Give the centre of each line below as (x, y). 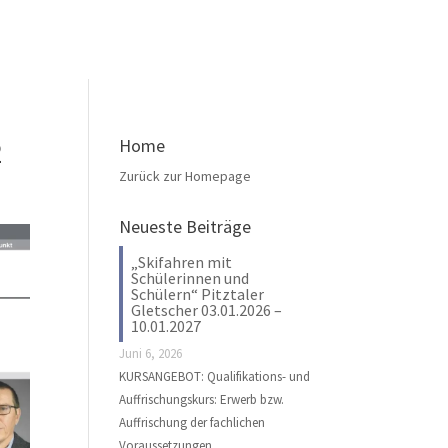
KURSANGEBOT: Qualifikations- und (215, 376)
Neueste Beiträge (185, 226)
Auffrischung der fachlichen (192, 422)
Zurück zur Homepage (185, 176)
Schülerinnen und (190, 278)
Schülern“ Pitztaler (198, 294)
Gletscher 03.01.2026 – (207, 310)
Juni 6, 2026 (151, 353)
